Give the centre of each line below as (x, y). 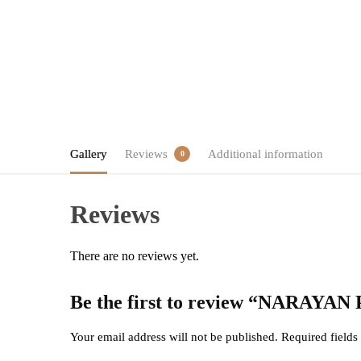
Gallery (89, 154)
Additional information (266, 154)
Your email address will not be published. (174, 336)
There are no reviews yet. (135, 255)
